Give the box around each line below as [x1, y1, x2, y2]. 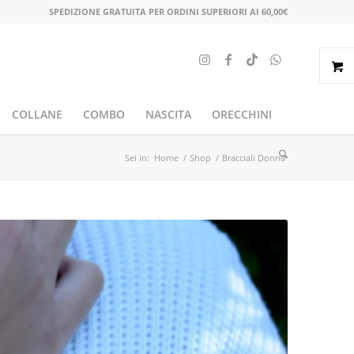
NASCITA [145, 107, 191, 122]
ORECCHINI [211, 107, 272, 122]
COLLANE [11, 107, 62, 122]
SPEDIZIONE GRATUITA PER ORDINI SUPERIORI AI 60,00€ [49, 6, 288, 17]
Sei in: [125, 152, 150, 164]
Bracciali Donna [222, 152, 286, 164]
